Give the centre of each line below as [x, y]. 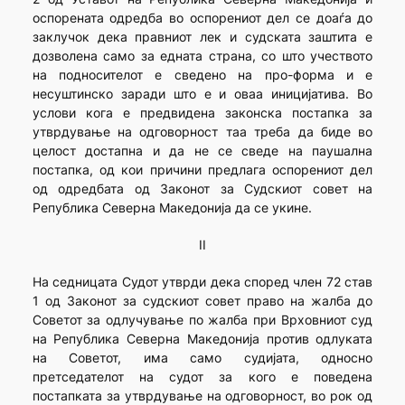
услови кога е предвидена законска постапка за [202, 113]
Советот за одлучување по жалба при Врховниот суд [202, 320]
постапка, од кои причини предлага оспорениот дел [202, 170]
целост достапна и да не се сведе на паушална [202, 151]
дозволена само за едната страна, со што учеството [202, 56]
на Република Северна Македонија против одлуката [202, 339]
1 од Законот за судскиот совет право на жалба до [202, 301]
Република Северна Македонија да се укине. [172, 208]
